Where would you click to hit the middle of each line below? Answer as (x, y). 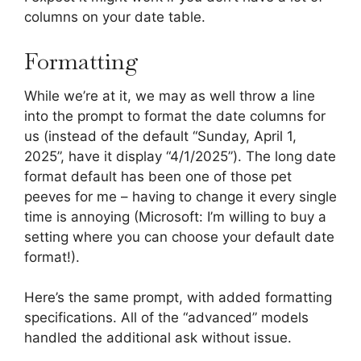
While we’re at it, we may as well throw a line (170, 95)
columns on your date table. (115, 17)
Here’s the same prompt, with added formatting (178, 298)
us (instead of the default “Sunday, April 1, (160, 136)
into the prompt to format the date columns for (175, 116)
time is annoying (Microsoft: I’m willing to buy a (175, 216)
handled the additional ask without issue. (158, 338)
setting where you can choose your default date (179, 237)
